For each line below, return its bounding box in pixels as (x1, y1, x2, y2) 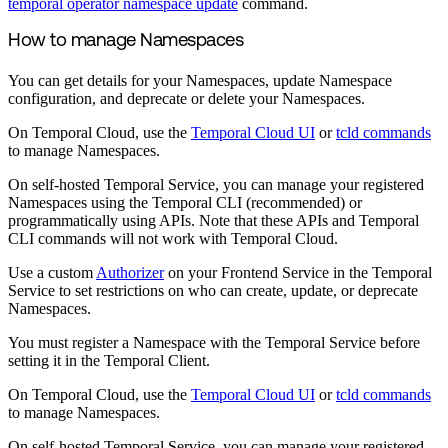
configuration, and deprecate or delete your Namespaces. (8, 90, 365, 108)
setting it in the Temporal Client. (8, 352, 210, 370)
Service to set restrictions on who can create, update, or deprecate (8, 282, 418, 300)
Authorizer (96, 264, 164, 282)
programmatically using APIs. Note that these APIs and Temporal (8, 212, 419, 230)
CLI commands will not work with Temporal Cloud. (8, 230, 338, 248)
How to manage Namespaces (8, 32, 243, 52)
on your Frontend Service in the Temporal (164, 264, 432, 282)
